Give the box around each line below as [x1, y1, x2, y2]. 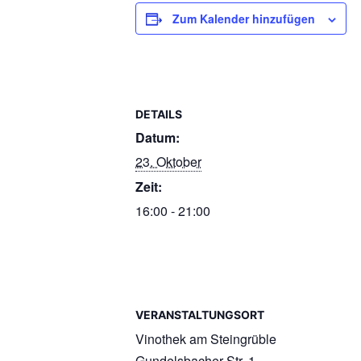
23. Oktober [135, 152, 201, 171]
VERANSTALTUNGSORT [135, 308, 264, 322]
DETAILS [135, 107, 182, 121]
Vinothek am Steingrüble [135, 330, 276, 348]
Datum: [135, 128, 180, 147]
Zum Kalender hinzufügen [172, 10, 315, 27]
